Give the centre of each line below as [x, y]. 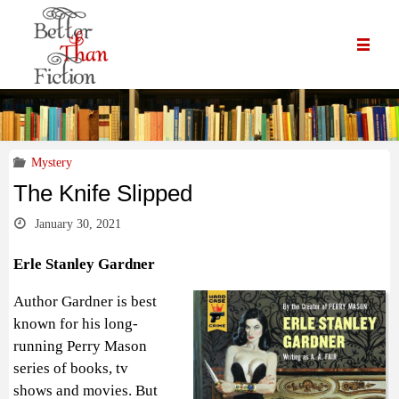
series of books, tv [71, 368]
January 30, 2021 [78, 224]
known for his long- [76, 323]
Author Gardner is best [85, 301]
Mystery [52, 163]
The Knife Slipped [103, 193]
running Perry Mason [80, 346]
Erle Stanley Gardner [84, 264]
